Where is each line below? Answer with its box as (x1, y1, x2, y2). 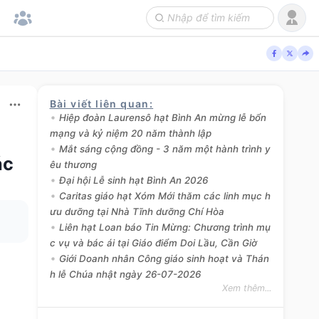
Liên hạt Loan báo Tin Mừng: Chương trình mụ (58, 221, 271, 233)
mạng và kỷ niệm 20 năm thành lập (49, 127, 211, 139)
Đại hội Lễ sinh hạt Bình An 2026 (58, 174, 208, 186)
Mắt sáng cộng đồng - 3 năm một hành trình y (58, 142, 271, 155)
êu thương (49, 158, 97, 170)
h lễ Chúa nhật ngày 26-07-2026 (49, 268, 201, 280)
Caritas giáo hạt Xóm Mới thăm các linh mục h (58, 189, 271, 202)
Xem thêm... (222, 282, 272, 293)
